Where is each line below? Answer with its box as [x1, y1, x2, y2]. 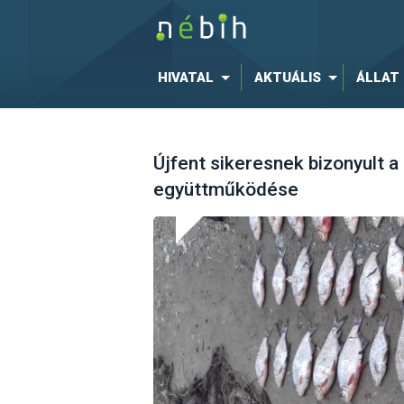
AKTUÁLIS [253, 69, 321, 86]
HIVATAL [157, 69, 214, 86]
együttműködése [152, 179, 298, 201]
